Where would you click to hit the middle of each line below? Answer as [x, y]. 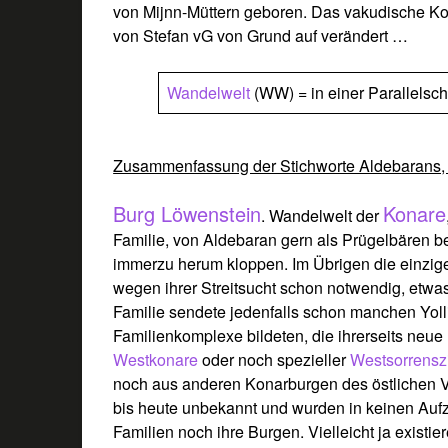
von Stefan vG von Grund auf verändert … [261, 35]
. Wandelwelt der [322, 215]
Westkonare [158, 359]
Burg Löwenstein [187, 213]
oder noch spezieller [276, 359]
